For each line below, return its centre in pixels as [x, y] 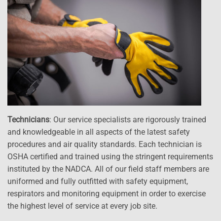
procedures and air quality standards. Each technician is [105, 144]
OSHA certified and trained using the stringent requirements [110, 156]
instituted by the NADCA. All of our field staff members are [108, 169]
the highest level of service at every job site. [82, 206]
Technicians [28, 119]
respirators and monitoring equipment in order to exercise [107, 193]
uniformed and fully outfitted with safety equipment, [98, 181]
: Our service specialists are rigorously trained [128, 119]
